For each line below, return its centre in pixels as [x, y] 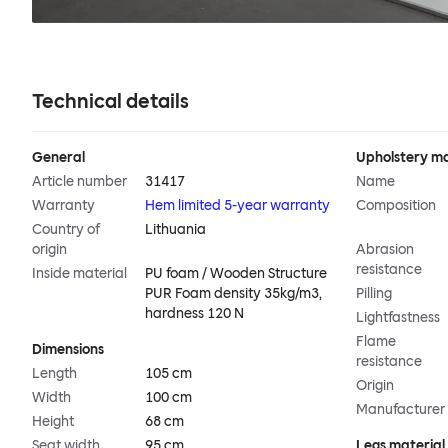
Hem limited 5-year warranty [238, 206]
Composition [396, 206]
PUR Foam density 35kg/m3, [234, 294]
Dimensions [68, 350]
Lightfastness [398, 318]
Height [53, 422]
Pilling [374, 294]
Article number [79, 182]
